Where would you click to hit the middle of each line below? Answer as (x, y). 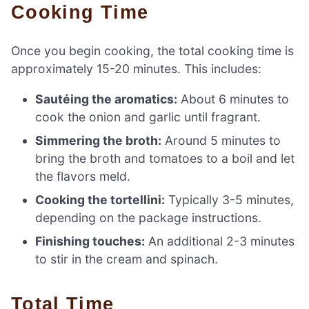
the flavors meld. (83, 176)
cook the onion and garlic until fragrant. (148, 117)
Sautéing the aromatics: (107, 99)
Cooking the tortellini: (100, 199)
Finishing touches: (90, 241)
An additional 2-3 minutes (220, 241)
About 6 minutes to (233, 99)
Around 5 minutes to (221, 140)
